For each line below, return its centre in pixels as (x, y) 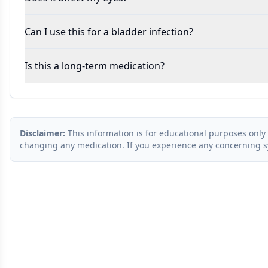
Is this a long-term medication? (95, 66)
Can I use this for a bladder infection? (109, 32)
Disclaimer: (42, 133)
